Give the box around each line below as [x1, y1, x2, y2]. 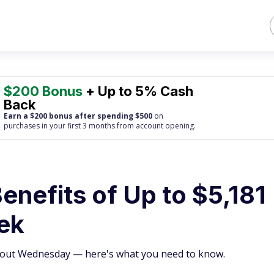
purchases [4, 120, 40, 131]
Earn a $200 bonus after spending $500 [4, 111, 153, 121]
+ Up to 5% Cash [83, 83, 194, 99]
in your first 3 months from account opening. [40, 120, 196, 131]
